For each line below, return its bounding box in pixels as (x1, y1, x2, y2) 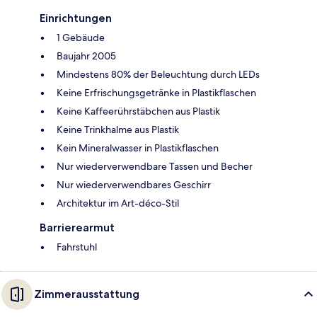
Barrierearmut (40, 221, 115, 235)
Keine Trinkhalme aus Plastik (57, 123, 179, 137)
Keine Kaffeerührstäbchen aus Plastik (57, 105, 220, 118)
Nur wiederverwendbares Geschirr (57, 178, 211, 192)
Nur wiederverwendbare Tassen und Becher (57, 160, 253, 173)
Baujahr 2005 (57, 50, 116, 63)
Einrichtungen (40, 11, 112, 25)
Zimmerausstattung (34, 287, 139, 301)
